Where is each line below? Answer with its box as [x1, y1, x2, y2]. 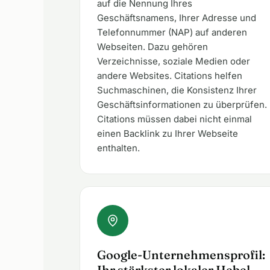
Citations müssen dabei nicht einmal [97, 113, 252, 125]
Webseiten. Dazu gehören [97, 41, 208, 52]
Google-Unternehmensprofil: [97, 247, 265, 262]
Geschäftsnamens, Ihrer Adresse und [97, 12, 256, 24]
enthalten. [97, 142, 140, 154]
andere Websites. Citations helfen [97, 70, 242, 81]
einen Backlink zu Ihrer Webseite [97, 128, 238, 139]
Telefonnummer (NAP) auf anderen [97, 27, 247, 38]
